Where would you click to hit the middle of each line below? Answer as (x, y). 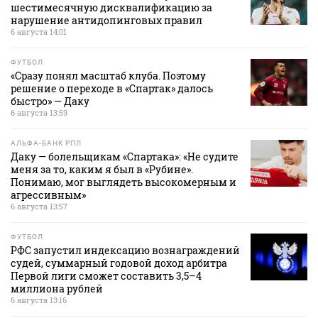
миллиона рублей (57, 288)
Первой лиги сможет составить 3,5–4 (106, 275)
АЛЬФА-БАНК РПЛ (46, 143)
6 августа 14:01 (39, 31)
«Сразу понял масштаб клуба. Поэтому (108, 75)
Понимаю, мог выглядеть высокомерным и (124, 182)
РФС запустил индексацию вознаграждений (125, 250)
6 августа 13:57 (39, 206)
